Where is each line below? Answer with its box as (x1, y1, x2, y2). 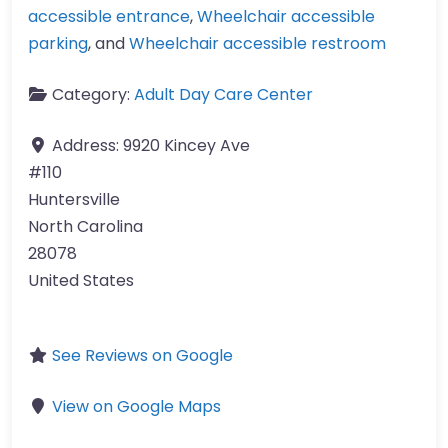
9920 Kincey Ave (123, 134, 250, 158)
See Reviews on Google (52, 344, 233, 368)
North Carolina (28, 215, 143, 239)
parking (28, 32, 88, 56)
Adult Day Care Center (134, 83, 313, 107)
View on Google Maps (52, 395, 221, 419)
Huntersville (28, 188, 120, 212)
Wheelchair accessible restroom (129, 32, 386, 56)
